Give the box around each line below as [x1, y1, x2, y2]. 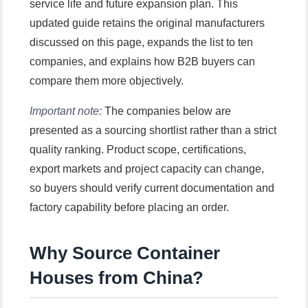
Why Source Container [30, 243, 221, 264]
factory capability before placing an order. [30, 201, 230, 214]
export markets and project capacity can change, [30, 163, 265, 175]
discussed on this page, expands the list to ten [30, 36, 254, 49]
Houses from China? [30, 267, 204, 289]
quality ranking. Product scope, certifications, [30, 144, 247, 156]
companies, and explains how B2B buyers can [30, 56, 256, 68]
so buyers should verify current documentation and [30, 182, 275, 195]
